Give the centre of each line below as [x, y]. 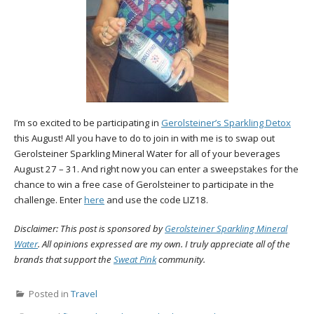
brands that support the [64, 260]
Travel [84, 293]
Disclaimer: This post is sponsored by [89, 229]
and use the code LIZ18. [156, 200]
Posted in [50, 293]
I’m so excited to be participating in [88, 123]
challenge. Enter [49, 200]
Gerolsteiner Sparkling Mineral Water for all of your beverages [147, 154]
